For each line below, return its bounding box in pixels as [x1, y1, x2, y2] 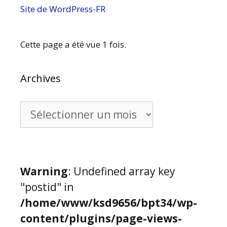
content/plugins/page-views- [20, 211, 182, 225]
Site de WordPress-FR [20, 3, 105, 15]
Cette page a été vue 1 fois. [20, 38, 126, 50]
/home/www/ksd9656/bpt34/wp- [20, 195, 197, 210]
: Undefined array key [68, 164, 175, 178]
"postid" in [20, 179, 73, 194]
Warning [20, 164, 68, 178]
